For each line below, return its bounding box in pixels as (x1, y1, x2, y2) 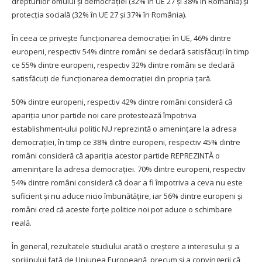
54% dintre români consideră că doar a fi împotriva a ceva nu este (12, 177, 243, 188)
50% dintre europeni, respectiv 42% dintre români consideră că (12, 96, 232, 107)
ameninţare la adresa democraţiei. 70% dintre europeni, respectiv (12, 163, 246, 174)
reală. (12, 217, 32, 228)
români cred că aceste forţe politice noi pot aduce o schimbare (12, 204, 232, 215)
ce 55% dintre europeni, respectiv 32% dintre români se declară (12, 59, 235, 70)
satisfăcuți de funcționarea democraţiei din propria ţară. (12, 73, 212, 84)
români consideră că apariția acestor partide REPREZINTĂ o (12, 150, 220, 161)
